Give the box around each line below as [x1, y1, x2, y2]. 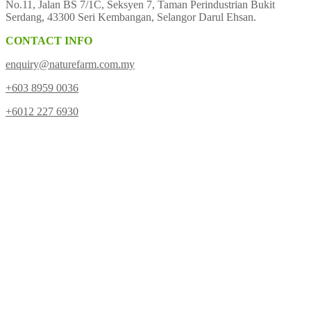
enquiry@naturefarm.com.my [6, 58, 135, 70]
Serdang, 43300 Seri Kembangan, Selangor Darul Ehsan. [6, 10, 256, 23]
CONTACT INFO [6, 34, 92, 47]
